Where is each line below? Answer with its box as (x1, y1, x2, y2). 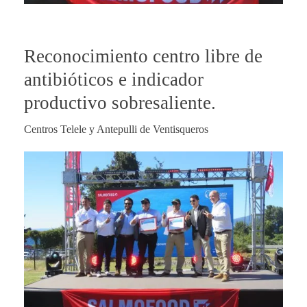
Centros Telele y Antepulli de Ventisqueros (24, 123, 208, 135)
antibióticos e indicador (24, 69, 204, 90)
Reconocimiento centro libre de (24, 45, 262, 66)
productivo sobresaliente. (24, 92, 216, 113)
